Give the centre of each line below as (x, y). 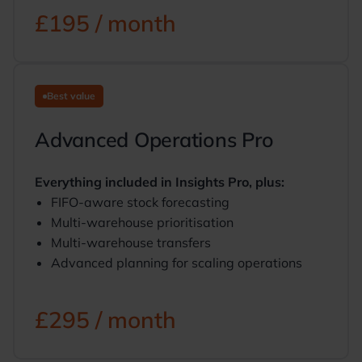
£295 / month (105, 320)
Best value (71, 96)
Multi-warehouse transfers (131, 242)
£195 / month (105, 23)
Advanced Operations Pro (154, 139)
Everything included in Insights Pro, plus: (160, 182)
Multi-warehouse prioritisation (142, 222)
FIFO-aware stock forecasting (140, 202)
